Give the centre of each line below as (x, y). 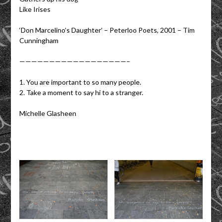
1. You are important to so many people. (80, 82)
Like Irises (35, 9)
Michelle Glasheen (48, 113)
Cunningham (39, 40)
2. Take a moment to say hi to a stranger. (81, 92)
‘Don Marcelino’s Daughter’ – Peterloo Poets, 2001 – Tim (107, 30)
